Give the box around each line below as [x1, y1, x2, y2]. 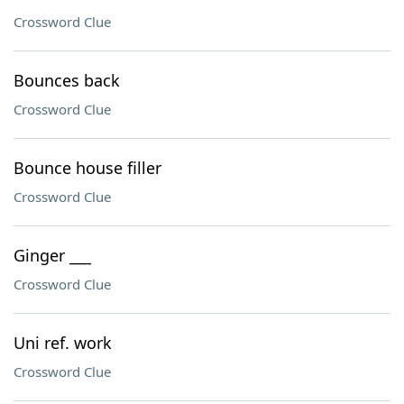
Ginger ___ [14, 244, 91, 266]
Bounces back [14, 69, 120, 91]
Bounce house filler [14, 157, 161, 179]
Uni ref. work [14, 332, 112, 353]
